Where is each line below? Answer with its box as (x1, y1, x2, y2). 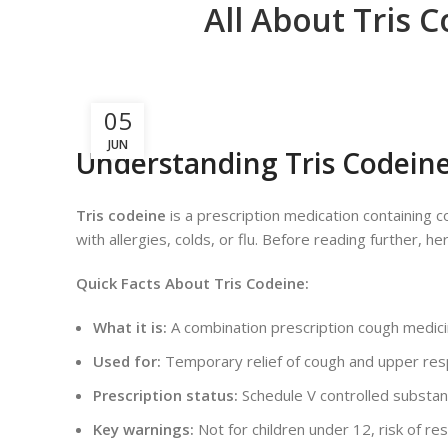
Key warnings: (93, 419, 194, 440)
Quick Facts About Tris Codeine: (76, 273, 309, 294)
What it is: (93, 317, 167, 338)
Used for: (93, 351, 161, 372)
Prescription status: (93, 385, 238, 406)
